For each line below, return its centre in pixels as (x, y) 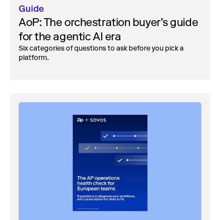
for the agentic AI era (70, 36)
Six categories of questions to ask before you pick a (101, 48)
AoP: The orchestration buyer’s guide (109, 22)
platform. (34, 57)
